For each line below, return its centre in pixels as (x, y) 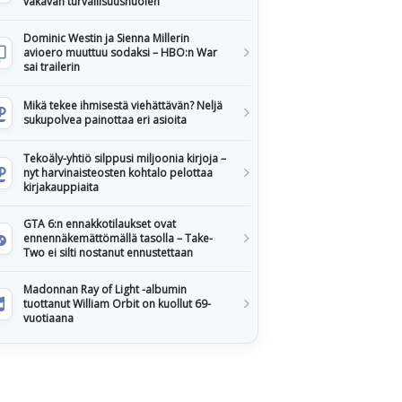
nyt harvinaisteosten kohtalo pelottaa (118, 173)
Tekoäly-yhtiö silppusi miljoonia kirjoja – (125, 158)
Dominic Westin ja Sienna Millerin (106, 38)
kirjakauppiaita (61, 187)
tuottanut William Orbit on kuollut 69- (117, 304)
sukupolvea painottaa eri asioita (105, 120)
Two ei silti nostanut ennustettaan (108, 253)
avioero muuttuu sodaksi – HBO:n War (120, 52)
